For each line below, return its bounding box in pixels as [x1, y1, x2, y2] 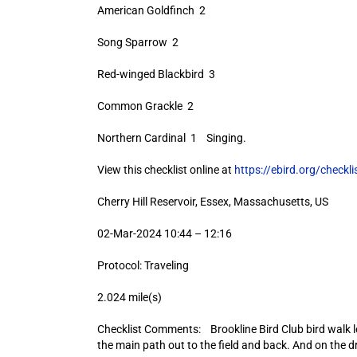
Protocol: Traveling [96, 259, 189, 272]
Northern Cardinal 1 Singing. [96, 131, 246, 144]
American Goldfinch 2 [96, 4, 206, 17]
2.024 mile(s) [96, 291, 162, 304]
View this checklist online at [96, 163, 234, 176]
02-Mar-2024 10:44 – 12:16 [96, 227, 232, 240]
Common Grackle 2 [96, 100, 194, 112]
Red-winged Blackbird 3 [96, 68, 215, 80]
